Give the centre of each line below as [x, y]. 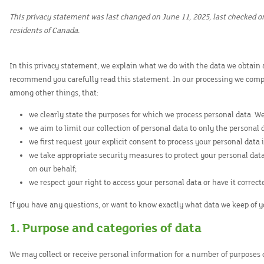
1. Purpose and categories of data [105, 228]
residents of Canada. [44, 31]
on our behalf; [53, 169]
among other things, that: [54, 93]
